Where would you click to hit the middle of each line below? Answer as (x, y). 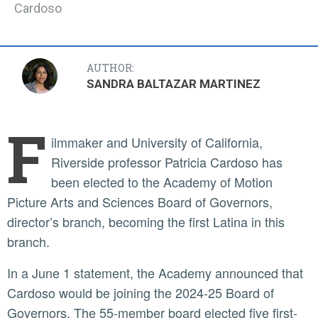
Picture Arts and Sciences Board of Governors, (140, 202)
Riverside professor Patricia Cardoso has (167, 162)
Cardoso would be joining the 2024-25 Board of (141, 293)
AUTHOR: (110, 68)
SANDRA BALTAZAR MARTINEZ (174, 84)
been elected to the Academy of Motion (162, 182)
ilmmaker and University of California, (157, 142)
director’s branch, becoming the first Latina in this (146, 222)
